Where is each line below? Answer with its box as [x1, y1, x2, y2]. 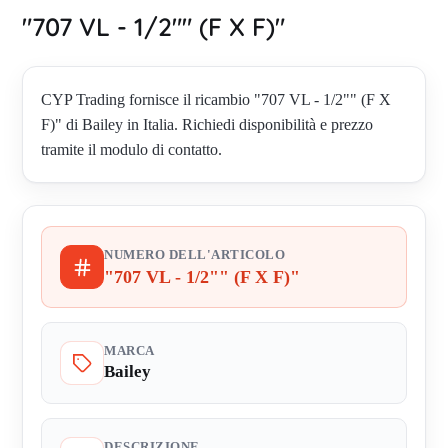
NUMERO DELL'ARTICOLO [104, 248, 285, 263]
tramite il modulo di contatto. [41, 141, 222, 159]
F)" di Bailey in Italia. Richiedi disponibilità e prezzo [41, 116, 373, 134]
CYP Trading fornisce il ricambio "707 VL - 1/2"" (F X [41, 91, 391, 109]
